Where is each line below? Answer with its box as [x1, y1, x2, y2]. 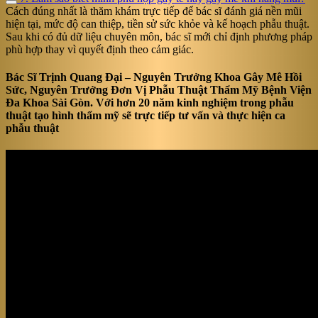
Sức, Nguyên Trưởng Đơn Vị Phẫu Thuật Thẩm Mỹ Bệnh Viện [6, 83, 312, 96]
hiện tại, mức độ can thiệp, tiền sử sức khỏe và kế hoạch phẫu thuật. [6, 17, 309, 30]
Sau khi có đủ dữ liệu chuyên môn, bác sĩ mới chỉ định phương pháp [6, 30, 312, 43]
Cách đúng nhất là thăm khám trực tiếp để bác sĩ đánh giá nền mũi [6, 4, 302, 17]
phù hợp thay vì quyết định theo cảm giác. [6, 43, 194, 55]
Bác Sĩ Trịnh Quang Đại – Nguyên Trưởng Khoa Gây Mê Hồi [6, 70, 302, 83]
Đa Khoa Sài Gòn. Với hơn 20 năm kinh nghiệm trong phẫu [6, 96, 294, 109]
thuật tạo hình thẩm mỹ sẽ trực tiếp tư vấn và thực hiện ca [6, 109, 285, 121]
